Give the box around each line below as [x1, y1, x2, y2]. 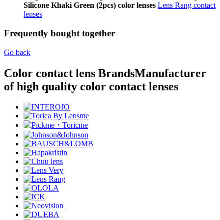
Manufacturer [135, 66, 206, 80]
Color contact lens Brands [4, 66, 135, 80]
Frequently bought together [4, 27, 115, 38]
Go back [4, 48, 30, 56]
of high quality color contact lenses [4, 80, 178, 93]
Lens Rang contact [158, 1, 216, 10]
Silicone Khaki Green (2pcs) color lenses [24, 1, 156, 10]
